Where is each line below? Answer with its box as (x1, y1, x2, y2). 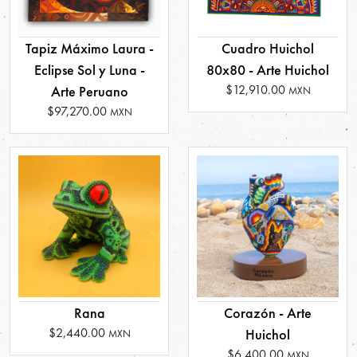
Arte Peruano (50, 82, 128, 101)
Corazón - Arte (224, 304, 312, 323)
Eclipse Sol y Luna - (33, 61, 145, 80)
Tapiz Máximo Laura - (25, 39, 154, 58)
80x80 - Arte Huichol (206, 61, 329, 80)
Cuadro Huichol (222, 39, 314, 58)
